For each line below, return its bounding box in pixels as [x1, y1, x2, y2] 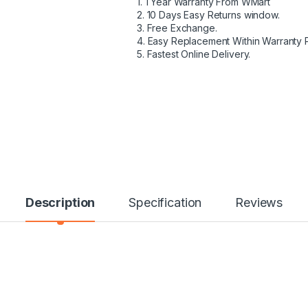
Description [25, 195, 96, 210]
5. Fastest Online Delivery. [137, 48, 251, 60]
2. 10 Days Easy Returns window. [137, 9, 280, 21]
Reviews [235, 195, 283, 210]
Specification [129, 195, 202, 210]
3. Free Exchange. [137, 22, 217, 34]
